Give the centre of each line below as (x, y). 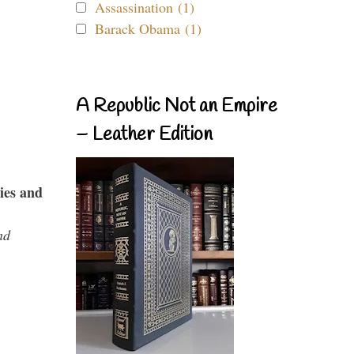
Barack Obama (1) (148, 28)
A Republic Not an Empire (177, 107)
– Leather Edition (144, 135)
